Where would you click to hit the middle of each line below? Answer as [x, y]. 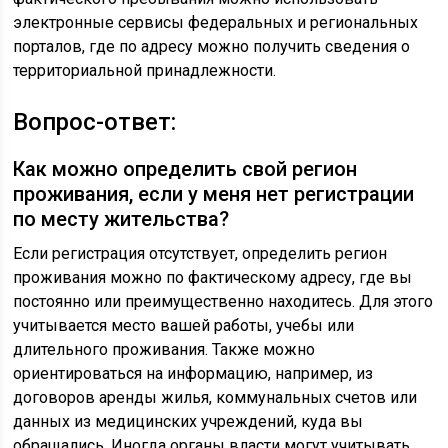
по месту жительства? [121, 218]
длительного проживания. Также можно [164, 349]
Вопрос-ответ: [95, 121]
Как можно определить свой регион [185, 168]
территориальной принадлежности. [145, 70]
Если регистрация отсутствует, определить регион [200, 253]
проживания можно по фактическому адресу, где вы [213, 277]
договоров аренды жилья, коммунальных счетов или [215, 397]
